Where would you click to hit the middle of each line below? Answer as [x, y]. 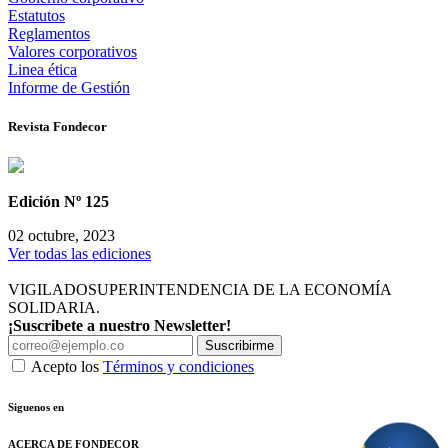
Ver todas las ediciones [79, 254]
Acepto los [67, 367]
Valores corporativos [72, 52]
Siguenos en [36, 407]
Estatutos [36, 16]
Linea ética [42, 70]
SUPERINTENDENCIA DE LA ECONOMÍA [239, 290]
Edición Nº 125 [58, 202]
